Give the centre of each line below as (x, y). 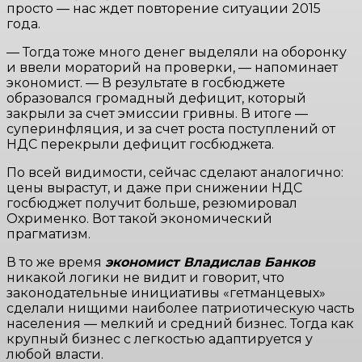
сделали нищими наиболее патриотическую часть (181, 308)
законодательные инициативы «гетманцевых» (166, 293)
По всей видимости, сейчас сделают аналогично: (175, 172)
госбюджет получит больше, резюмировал (152, 203)
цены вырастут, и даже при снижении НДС (154, 187)
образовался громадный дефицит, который (156, 98)
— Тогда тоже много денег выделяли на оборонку (177, 52)
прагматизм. (48, 234)
